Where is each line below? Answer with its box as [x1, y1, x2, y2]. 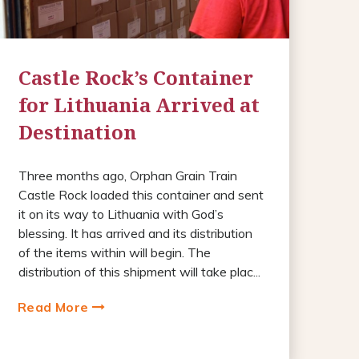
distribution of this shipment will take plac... [18, 263, 260, 280]
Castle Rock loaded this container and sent [18, 186, 264, 203]
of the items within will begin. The [18, 244, 211, 260]
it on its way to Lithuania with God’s [18, 205, 224, 222]
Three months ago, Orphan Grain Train [18, 167, 237, 184]
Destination [18, 118, 136, 145]
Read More [17, 298, 92, 315]
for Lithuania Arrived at [18, 91, 260, 118]
